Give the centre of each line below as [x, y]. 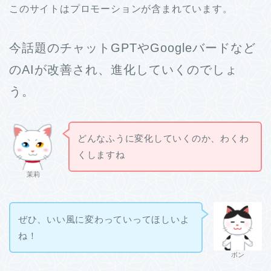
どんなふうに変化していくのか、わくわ [163, 139]
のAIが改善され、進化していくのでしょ [123, 69]
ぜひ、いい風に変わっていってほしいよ [104, 220]
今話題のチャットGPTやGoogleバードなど [132, 47]
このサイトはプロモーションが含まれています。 [121, 8]
